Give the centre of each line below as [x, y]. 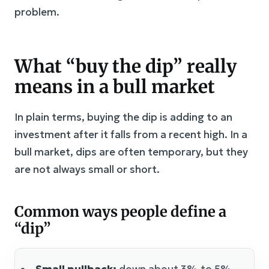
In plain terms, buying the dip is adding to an [123, 117]
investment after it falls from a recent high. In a [131, 134]
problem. [37, 12]
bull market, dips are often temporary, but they [131, 152]
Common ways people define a [120, 212]
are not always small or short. [87, 169]
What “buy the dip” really [125, 66]
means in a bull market [115, 86]
